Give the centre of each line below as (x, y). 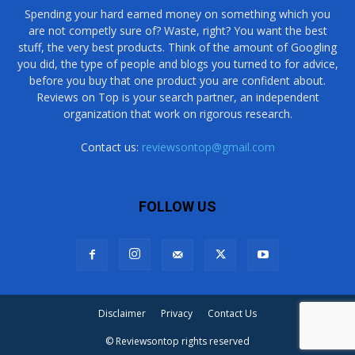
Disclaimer (122, 314)
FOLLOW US (177, 207)
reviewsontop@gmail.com (208, 147)
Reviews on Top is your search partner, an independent (177, 97)
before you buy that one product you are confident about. (177, 81)
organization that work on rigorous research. (177, 114)
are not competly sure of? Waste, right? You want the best (177, 31)
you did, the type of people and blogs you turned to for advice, (177, 64)
